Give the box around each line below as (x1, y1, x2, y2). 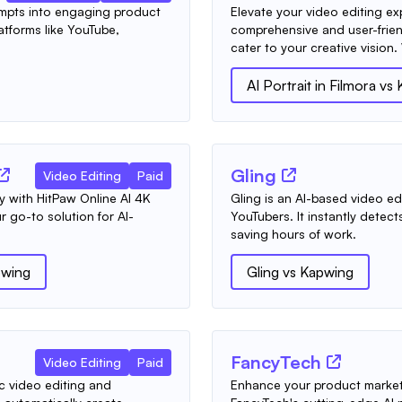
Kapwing (300, 262, 354, 281)
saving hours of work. (231, 225, 356, 241)
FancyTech (231, 350, 321, 373)
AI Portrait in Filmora (247, 75, 376, 94)
